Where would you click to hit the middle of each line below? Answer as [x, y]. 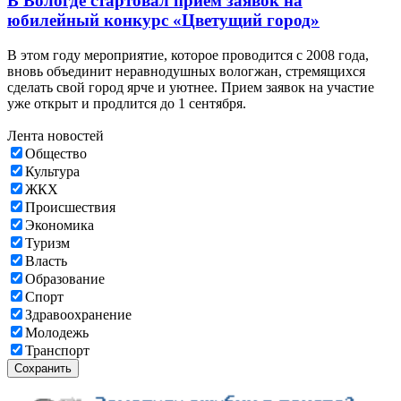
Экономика [60, 225]
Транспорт [57, 350]
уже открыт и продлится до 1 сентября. [127, 103]
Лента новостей [55, 135]
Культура [52, 171]
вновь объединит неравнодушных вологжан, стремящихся [186, 71]
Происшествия [70, 207]
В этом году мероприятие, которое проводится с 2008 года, [188, 55]
